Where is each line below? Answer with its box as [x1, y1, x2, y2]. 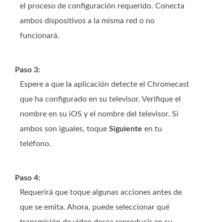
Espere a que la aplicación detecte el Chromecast [20, 80, 189, 89]
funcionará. [20, 32, 59, 40]
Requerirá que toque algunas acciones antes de [20, 188, 182, 197]
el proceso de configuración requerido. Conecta [20, 2, 184, 10]
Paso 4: [15, 174, 40, 182]
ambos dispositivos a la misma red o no [20, 17, 155, 25]
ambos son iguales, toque [20, 125, 109, 133]
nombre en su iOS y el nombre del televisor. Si [20, 110, 178, 118]
